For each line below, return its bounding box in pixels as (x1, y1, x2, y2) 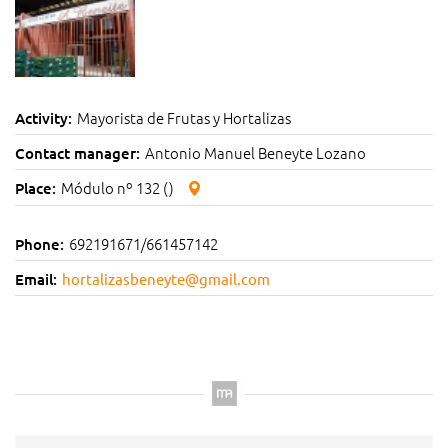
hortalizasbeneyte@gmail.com (62, 269, 270, 288)
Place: (15, 178, 56, 198)
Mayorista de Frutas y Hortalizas (77, 107, 291, 128)
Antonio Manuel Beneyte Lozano (145, 142, 366, 163)
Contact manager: (15, 143, 140, 163)
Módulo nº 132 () (61, 177, 177, 198)
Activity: (15, 108, 72, 128)
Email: (15, 269, 57, 289)
